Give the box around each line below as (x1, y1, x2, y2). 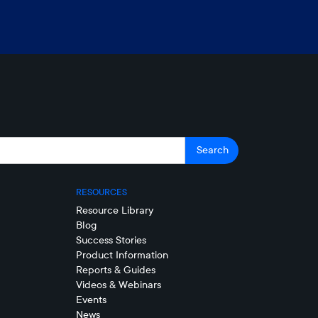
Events (75, 292, 106, 306)
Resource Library (75, 203, 153, 216)
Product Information (75, 248, 168, 261)
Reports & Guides (75, 263, 155, 276)
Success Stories (75, 233, 146, 246)
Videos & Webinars (75, 278, 161, 291)
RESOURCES (75, 186, 127, 197)
